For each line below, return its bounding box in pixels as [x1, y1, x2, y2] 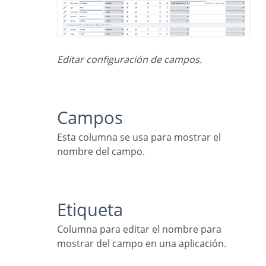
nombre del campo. [57, 145, 145, 159]
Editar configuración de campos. [62, 53, 202, 66]
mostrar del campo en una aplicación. [57, 237, 226, 251]
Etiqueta [66, 198, 123, 221]
